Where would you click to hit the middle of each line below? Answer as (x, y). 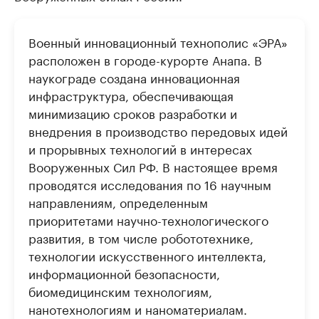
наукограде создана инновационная (134, 77)
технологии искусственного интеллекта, (147, 255)
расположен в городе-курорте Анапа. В (145, 59)
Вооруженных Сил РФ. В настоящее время (153, 166)
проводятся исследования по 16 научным (150, 184)
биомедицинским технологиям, (120, 291)
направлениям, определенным (118, 202)
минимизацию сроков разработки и (133, 113)
